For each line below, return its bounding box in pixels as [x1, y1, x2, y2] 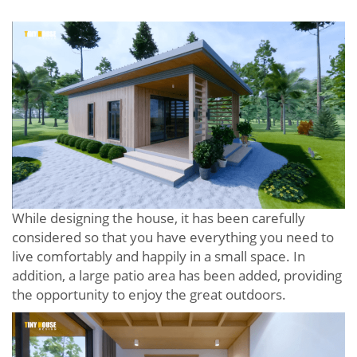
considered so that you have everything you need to [12, 228, 334, 247]
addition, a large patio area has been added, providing [12, 266, 342, 285]
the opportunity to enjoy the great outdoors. [12, 285, 286, 304]
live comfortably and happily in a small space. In [12, 247, 305, 266]
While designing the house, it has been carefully [12, 209, 305, 228]
